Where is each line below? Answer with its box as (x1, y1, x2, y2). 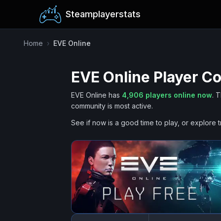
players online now (144, 91, 212, 99)
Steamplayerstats (66, 9, 141, 19)
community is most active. (71, 102, 153, 110)
